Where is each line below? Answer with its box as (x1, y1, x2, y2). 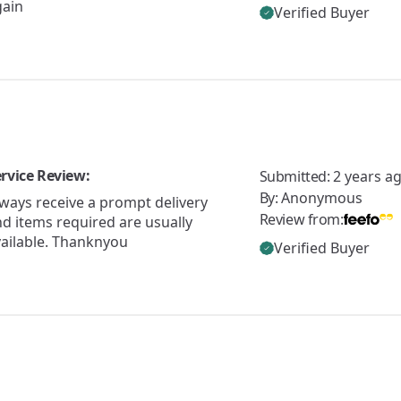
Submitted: (259, 166, 334, 186)
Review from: (259, 209, 344, 229)
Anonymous (280, 187, 363, 208)
